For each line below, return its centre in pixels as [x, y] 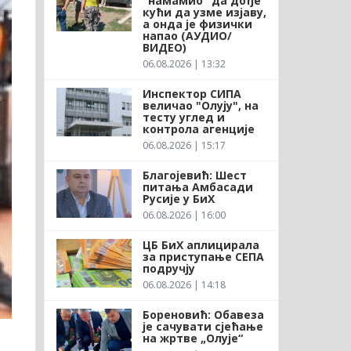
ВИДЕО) [164, 47]
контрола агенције [198, 128]
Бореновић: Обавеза [203, 314]
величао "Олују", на [200, 105]
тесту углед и [183, 117]
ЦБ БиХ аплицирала [201, 244]
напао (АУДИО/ [187, 35]
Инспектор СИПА [192, 93]
